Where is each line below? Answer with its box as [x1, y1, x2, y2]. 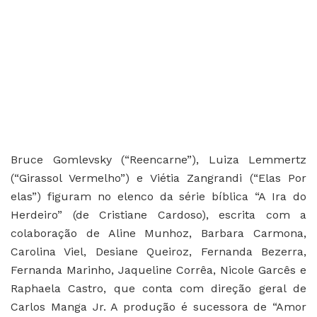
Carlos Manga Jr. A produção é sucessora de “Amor [11, 300, 306, 314]
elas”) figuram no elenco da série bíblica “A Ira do [11, 190, 306, 204]
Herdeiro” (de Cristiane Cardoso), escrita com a [11, 208, 306, 222]
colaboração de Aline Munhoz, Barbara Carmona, [11, 226, 306, 241]
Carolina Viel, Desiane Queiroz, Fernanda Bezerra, [11, 245, 306, 259]
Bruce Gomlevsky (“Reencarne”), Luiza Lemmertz [11, 153, 306, 167]
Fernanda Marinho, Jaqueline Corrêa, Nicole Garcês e [11, 263, 306, 277]
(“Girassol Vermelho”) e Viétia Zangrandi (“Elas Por [11, 171, 306, 185]
